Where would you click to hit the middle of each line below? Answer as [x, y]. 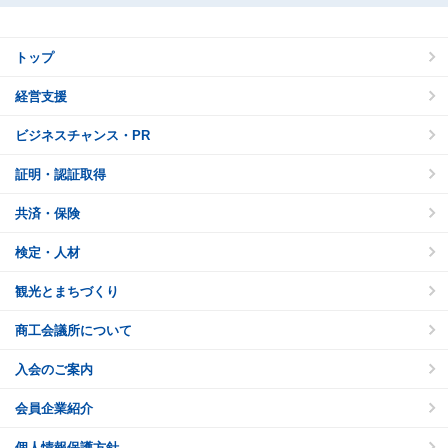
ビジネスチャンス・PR [82, 135]
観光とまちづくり [67, 291]
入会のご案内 [54, 369]
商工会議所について [73, 330]
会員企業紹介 [54, 408]
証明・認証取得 [60, 174]
